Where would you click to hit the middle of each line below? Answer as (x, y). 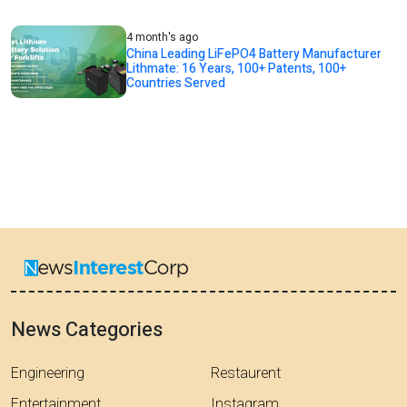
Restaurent (246, 373)
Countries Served (176, 84)
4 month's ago (163, 38)
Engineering (48, 373)
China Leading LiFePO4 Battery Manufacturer (254, 55)
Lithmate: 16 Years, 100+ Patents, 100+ (237, 69)
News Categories (87, 330)
